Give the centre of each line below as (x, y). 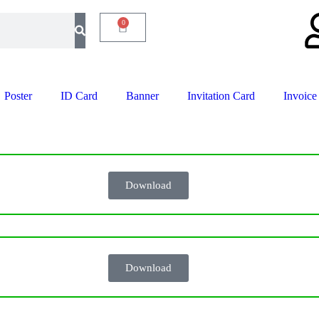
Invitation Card (221, 96)
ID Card (79, 96)
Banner (142, 96)
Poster (18, 96)
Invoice (300, 96)
